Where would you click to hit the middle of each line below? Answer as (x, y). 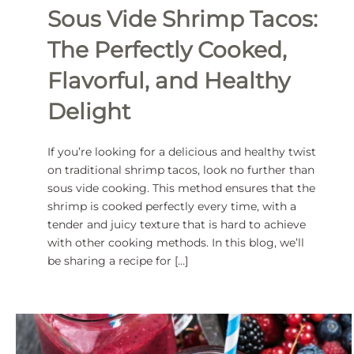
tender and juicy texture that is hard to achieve (177, 225)
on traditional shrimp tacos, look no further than (181, 170)
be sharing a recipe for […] (118, 261)
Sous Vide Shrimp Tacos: (183, 19)
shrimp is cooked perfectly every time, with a (172, 207)
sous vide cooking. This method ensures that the (181, 188)
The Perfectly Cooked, (167, 50)
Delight (89, 112)
